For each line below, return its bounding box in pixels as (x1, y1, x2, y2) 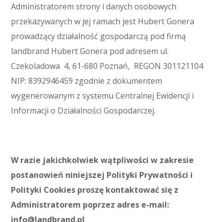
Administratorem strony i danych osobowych (11, 1, 177, 12)
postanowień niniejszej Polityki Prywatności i (11, 169, 193, 180)
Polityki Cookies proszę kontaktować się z (11, 184, 179, 195)
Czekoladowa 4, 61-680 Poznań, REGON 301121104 (11, 60, 204, 71)
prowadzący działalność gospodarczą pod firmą (11, 31, 186, 42)
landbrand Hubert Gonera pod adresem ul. (11, 46, 169, 56)
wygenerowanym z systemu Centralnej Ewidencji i (11, 90, 194, 101)
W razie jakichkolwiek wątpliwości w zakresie (11, 155, 194, 166)
